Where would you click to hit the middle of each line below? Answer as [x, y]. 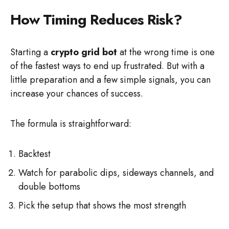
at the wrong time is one [166, 52]
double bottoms [49, 187]
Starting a [30, 52]
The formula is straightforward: [71, 124]
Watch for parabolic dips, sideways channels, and [116, 173]
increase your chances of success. [77, 94]
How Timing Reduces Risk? [96, 20]
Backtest [35, 154]
